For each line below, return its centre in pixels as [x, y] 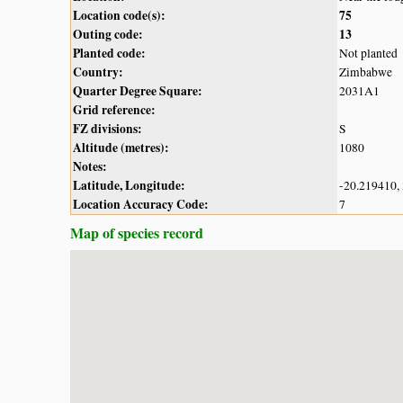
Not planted [368, 53]
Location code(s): [119, 15]
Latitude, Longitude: [129, 185]
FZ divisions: [107, 128]
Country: [98, 72]
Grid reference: [114, 109]
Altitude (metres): [121, 147]
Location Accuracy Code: [141, 204]
